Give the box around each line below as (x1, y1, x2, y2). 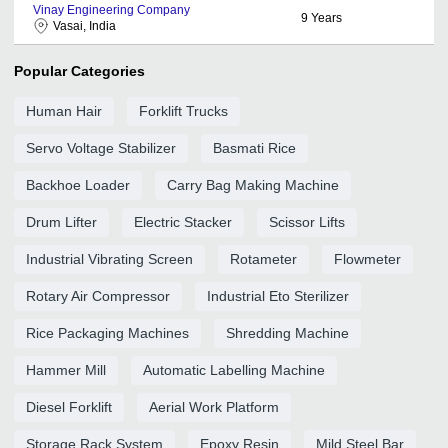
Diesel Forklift (26, 398, 112, 415)
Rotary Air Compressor (26, 287, 170, 304)
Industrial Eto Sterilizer (207, 287, 349, 304)
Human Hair (26, 102, 102, 119)
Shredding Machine (226, 324, 349, 341)
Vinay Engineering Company (33, 2, 190, 17)
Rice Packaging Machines (26, 324, 189, 341)
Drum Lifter (26, 213, 97, 230)
